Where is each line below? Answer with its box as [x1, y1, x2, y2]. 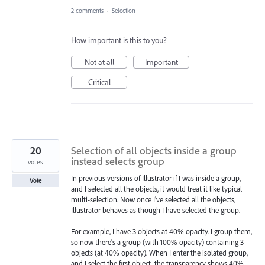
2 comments [71, 6, 104, 15]
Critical [88, 76, 111, 88]
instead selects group [71, 154, 164, 168]
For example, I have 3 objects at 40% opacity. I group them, [71, 226, 252, 236]
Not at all [84, 56, 114, 67]
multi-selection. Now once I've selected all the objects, [71, 194, 235, 204]
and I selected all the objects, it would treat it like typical [71, 183, 242, 193]
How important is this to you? [71, 34, 167, 46]
